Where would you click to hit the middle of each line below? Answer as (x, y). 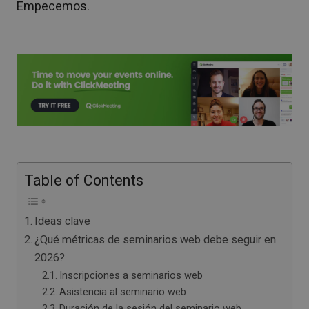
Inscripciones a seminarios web (131, 275)
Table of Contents (84, 180)
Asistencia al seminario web (122, 291)
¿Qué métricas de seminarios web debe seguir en (156, 239)
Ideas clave (63, 221)
